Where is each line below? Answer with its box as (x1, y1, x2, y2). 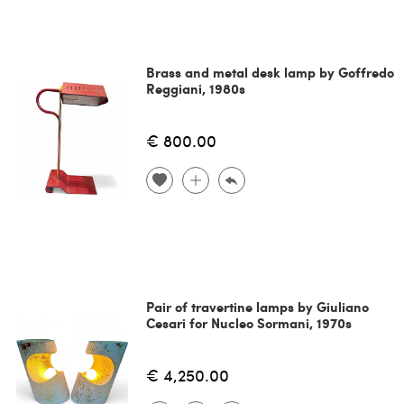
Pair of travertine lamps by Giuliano (145, 297, 369, 317)
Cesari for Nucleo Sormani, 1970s (145, 313, 352, 334)
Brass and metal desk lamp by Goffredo (145, 62, 394, 83)
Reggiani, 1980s (145, 78, 245, 99)
